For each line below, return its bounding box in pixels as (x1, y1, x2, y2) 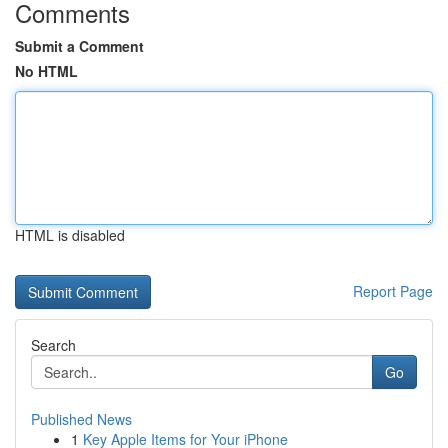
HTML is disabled (15, 225, 125, 245)
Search (31, 335, 76, 355)
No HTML (15, 61, 78, 81)
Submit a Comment (15, 36, 144, 56)
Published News (31, 409, 132, 429)
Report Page (353, 281, 433, 301)
